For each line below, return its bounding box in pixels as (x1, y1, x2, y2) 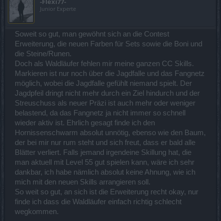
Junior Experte (40, 4, 76, 12)
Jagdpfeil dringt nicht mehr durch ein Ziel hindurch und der (15, 89, 200, 97)
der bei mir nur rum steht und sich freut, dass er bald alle (15, 138, 195, 147)
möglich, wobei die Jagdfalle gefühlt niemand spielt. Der (15, 79, 192, 87)
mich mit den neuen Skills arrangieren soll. (15, 178, 150, 186)
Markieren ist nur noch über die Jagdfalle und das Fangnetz (15, 69, 205, 77)
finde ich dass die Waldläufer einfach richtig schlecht (15, 197, 182, 206)
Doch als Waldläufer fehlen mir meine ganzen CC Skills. (15, 59, 194, 68)
